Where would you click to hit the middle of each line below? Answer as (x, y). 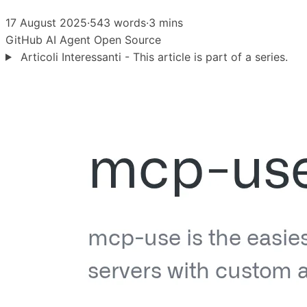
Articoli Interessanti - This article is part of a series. (152, 57)
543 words (118, 22)
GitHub (26, 39)
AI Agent (70, 39)
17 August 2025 (46, 22)
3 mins (166, 22)
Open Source (127, 39)
